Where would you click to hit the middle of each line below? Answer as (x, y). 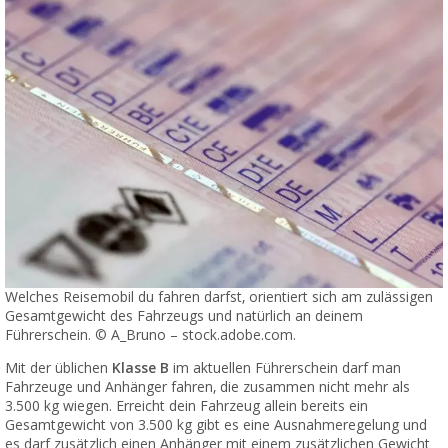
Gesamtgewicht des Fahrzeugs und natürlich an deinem (184, 315)
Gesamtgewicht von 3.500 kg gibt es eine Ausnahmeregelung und (216, 424)
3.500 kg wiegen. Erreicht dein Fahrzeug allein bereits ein (186, 405)
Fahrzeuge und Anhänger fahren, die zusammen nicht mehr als (207, 386)
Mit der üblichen (58, 367)
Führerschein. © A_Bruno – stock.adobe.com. (150, 334)
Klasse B (140, 367)
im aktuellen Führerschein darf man (285, 367)
